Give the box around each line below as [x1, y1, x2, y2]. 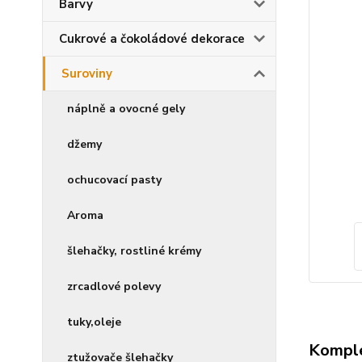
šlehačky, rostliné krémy [67, 243, 201, 259]
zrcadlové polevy [67, 279, 161, 294]
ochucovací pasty [67, 172, 162, 187]
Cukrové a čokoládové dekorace [59, 31, 245, 47]
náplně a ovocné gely [67, 101, 185, 116]
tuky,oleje [67, 314, 121, 330]
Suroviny [61, 65, 112, 82]
